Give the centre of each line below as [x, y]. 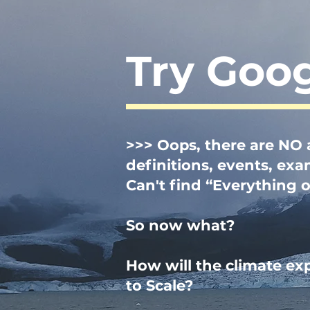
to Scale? [159, 285]
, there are [235, 145]
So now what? [180, 225]
